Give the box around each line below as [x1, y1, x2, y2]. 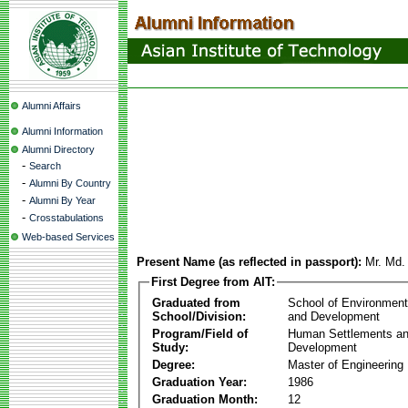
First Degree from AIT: [151, 275, 275, 289]
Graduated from [152, 295, 240, 310]
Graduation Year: [152, 374, 247, 389]
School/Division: [152, 309, 246, 323]
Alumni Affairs [22, 100, 81, 111]
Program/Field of [152, 326, 248, 341]
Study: [152, 340, 189, 354]
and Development [288, 309, 380, 323]
